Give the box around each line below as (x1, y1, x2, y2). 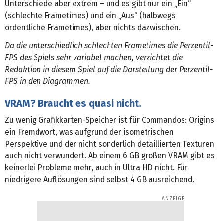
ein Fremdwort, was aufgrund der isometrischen (5, 127, 174, 137)
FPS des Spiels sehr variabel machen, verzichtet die (5, 53, 183, 63)
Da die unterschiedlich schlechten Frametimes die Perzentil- (5, 41, 213, 51)
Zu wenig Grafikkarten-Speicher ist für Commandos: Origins (5, 115, 214, 125)
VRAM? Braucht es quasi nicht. (5, 97, 141, 110)
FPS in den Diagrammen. (5, 76, 90, 86)
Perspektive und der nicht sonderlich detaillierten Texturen (5, 139, 214, 149)
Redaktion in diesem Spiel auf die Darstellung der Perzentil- (5, 65, 213, 74)
